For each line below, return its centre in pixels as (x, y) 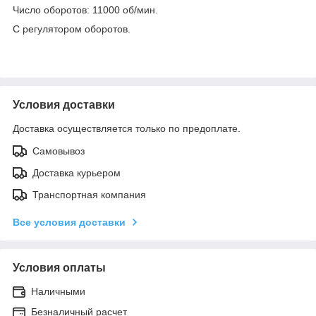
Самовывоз (59, 151)
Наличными (58, 291)
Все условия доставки (69, 222)
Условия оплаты (59, 267)
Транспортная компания (89, 194)
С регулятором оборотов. (72, 29)
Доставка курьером (77, 172)
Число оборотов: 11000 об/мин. (85, 10)
